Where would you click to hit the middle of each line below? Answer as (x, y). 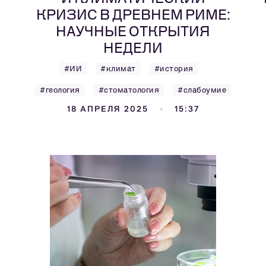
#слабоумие (202, 90)
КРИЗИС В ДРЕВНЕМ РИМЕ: (133, 15)
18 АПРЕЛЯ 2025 (107, 109)
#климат (118, 69)
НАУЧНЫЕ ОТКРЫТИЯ (133, 31)
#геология (60, 90)
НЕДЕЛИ (133, 48)
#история (174, 69)
